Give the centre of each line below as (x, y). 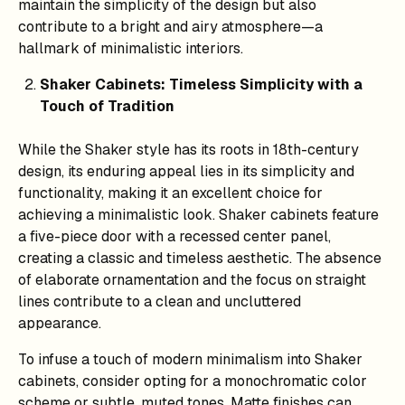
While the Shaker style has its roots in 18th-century (188, 149)
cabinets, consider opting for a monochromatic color (193, 381)
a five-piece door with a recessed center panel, (174, 236)
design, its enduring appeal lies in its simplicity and (186, 171)
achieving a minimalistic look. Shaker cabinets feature (198, 214)
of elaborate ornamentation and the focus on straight (192, 279)
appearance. (60, 323)
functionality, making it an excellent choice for (170, 193)
